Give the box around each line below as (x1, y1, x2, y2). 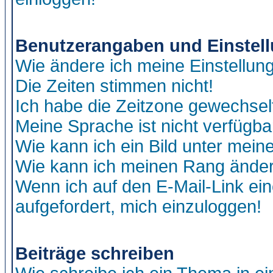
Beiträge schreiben (15, 244, 174, 263)
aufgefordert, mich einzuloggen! (15, 197, 261, 216)
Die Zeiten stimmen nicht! (15, 76, 213, 96)
